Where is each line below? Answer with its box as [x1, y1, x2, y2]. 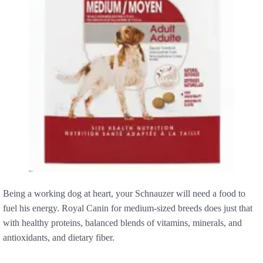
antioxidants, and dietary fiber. [3, 232, 114, 242]
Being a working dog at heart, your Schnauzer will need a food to [3, 188, 245, 198]
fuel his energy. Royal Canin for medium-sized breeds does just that [3, 203, 252, 213]
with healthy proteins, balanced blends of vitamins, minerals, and [3, 217, 242, 228]
